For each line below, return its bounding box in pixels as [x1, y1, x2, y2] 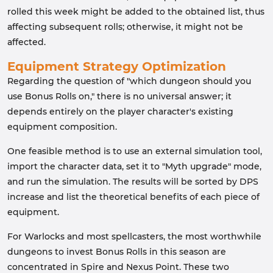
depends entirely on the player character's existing [7, 106, 233, 117]
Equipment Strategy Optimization [7, 59, 226, 74]
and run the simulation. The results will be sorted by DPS [7, 176, 258, 187]
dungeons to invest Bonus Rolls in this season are [7, 246, 226, 257]
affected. [7, 37, 46, 48]
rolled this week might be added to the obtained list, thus [7, 6, 264, 17]
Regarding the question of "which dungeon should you [7, 76, 251, 87]
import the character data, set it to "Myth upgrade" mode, [7, 161, 261, 172]
